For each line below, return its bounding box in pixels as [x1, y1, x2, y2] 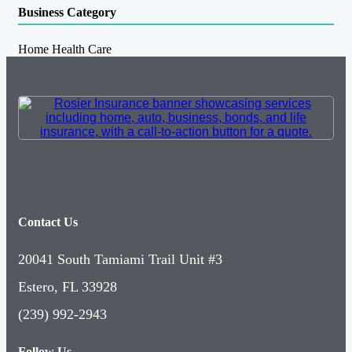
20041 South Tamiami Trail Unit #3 [18, 251, 222, 268]
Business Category [18, 5, 116, 20]
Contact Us [18, 214, 78, 229]
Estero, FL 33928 [18, 279, 117, 295]
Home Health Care [18, 42, 112, 56]
